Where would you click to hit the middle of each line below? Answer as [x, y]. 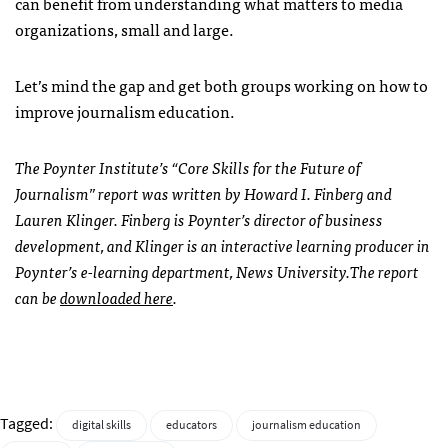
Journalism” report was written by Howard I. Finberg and [203, 192]
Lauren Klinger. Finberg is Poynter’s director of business [199, 218]
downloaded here [116, 296]
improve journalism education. [125, 110]
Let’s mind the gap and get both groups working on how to [221, 84]
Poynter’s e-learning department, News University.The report [217, 270]
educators [191, 424]
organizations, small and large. [124, 28]
